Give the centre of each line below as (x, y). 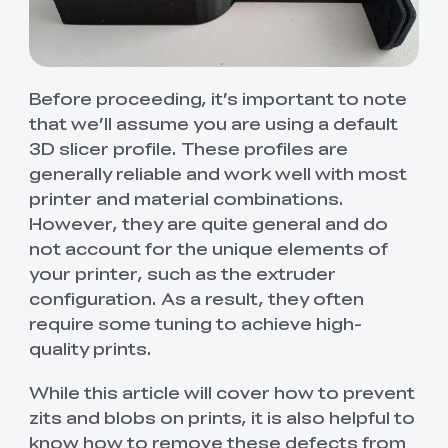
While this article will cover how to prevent (221, 391)
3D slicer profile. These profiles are (188, 147)
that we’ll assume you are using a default (213, 122)
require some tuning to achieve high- (195, 322)
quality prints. (90, 347)
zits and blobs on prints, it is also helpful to (221, 416)
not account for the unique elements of (208, 247)
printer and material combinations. (186, 197)
